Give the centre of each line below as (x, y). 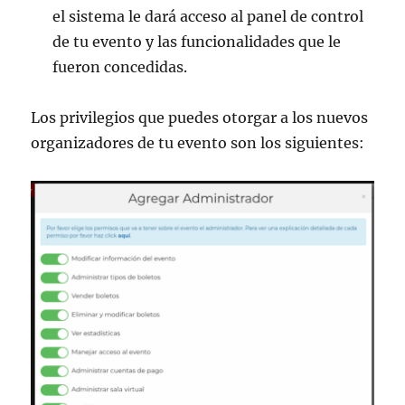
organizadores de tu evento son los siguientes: (198, 143)
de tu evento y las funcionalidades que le (197, 42)
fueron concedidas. (120, 67)
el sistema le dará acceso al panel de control (208, 17)
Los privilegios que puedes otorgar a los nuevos (200, 118)
